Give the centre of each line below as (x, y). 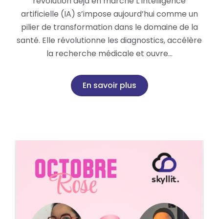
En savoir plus (109, 86)
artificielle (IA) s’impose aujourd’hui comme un (109, 14)
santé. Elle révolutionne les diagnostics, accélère (109, 41)
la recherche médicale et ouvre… (109, 54)
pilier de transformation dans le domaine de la (109, 27)
